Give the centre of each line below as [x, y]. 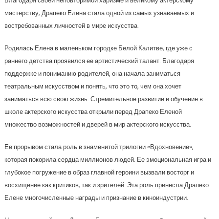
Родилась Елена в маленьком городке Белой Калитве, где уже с [98, 48]
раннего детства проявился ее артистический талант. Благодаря [99, 61]
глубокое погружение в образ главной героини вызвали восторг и [99, 172]
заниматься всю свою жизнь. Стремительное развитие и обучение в [103, 99]
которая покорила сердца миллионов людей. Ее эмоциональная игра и [108, 160]
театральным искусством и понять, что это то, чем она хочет [93, 86]
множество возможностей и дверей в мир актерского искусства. [98, 124]
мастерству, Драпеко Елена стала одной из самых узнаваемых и [99, 13]
